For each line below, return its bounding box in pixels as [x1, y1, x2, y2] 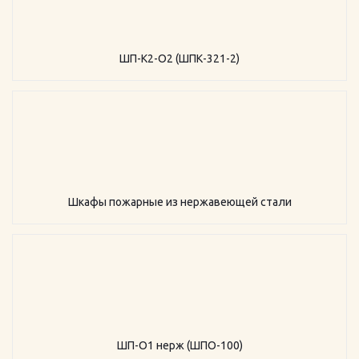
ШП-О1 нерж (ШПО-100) [116, 339, 243, 352]
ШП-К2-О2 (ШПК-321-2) [119, 52, 240, 65]
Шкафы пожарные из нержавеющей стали [67, 196, 292, 208]
